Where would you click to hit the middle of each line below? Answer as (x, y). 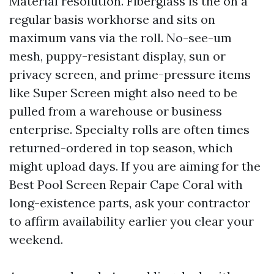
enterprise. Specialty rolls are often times (129, 129)
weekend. (36, 239)
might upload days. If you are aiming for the (135, 166)
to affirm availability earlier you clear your (131, 221)
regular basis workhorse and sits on (112, 19)
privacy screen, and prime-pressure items (130, 74)
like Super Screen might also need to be (123, 93)
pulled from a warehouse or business (116, 111)
